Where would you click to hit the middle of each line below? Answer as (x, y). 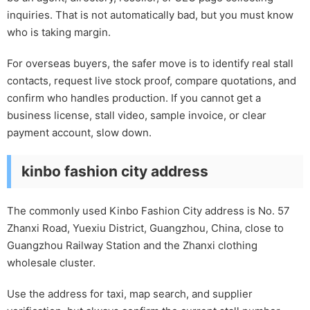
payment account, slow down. (79, 133)
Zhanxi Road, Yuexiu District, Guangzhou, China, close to (145, 228)
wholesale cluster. (51, 263)
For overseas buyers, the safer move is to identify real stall (150, 64)
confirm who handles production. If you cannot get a (134, 98)
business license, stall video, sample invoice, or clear (137, 116)
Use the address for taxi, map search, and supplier (130, 294)
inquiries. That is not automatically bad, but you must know (150, 15)
